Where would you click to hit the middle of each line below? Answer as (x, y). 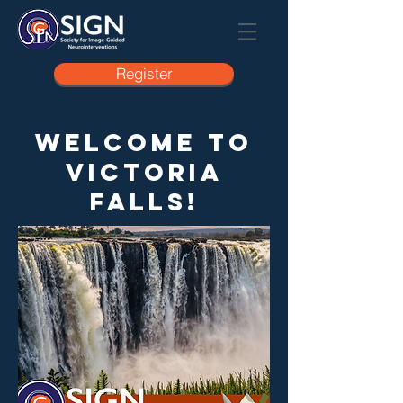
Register (144, 73)
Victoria (144, 172)
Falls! (144, 201)
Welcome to (144, 142)
